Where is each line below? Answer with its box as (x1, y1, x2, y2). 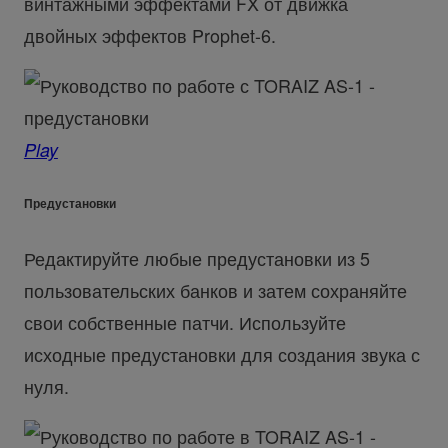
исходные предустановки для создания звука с (23, 341, 420, 368)
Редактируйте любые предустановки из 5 (23, 245, 370, 272)
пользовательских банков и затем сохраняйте (23, 277, 407, 304)
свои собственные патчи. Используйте (23, 309, 346, 336)
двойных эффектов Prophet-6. (23, 21, 276, 48)
